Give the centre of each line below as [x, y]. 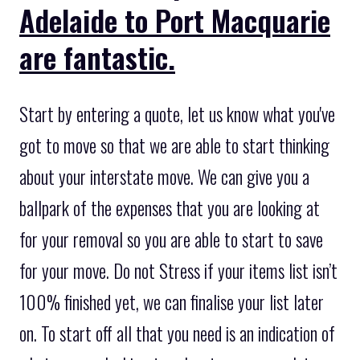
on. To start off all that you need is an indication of [177, 334]
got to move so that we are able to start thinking [174, 146]
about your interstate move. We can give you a [164, 177]
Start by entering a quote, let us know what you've [177, 115]
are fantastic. [97, 56]
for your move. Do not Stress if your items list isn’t [178, 271]
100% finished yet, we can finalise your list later [172, 303]
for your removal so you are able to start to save [171, 240]
